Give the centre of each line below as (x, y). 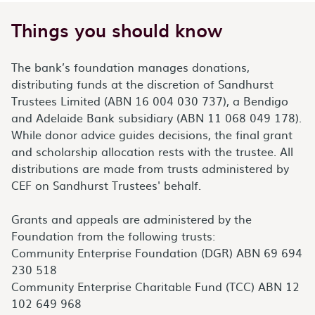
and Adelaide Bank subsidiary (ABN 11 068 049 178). (156, 117)
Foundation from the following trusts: (113, 236)
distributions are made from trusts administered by (150, 168)
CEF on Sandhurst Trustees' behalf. (106, 185)
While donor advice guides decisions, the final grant (152, 134)
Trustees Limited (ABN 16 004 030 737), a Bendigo (150, 101)
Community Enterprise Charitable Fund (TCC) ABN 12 (155, 286)
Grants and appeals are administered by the (131, 219)
